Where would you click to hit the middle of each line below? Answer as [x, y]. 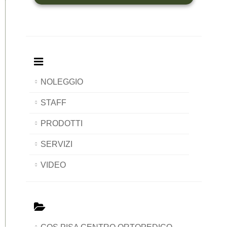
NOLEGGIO [62, 82]
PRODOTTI [62, 124]
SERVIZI [56, 144]
